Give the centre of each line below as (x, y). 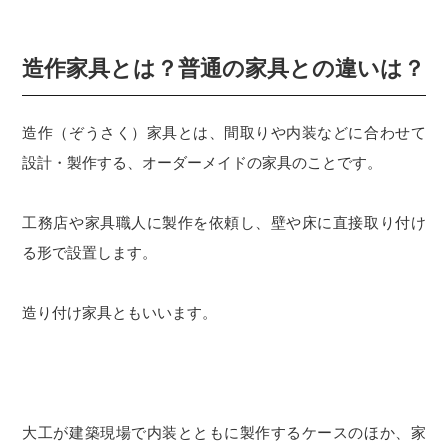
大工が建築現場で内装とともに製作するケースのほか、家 (224, 433)
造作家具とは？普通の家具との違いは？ (224, 68)
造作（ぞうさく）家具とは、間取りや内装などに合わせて (224, 133)
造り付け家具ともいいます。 (120, 313)
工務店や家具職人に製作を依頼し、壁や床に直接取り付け (224, 223)
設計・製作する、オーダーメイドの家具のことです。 (202, 163)
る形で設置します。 (90, 253)
